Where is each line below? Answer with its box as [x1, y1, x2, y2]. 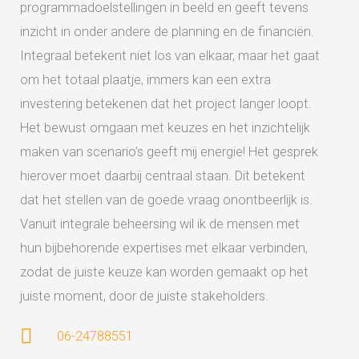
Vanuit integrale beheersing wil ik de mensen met [20, 216, 300, 232]
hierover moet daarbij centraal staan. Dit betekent [20, 168, 305, 184]
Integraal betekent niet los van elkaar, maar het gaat [20, 48, 320, 63]
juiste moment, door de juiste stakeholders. [20, 288, 268, 304]
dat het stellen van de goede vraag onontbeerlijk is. [20, 192, 313, 208]
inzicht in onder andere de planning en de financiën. [20, 24, 314, 39]
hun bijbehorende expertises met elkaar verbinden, [20, 240, 308, 256]
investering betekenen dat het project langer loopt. [20, 96, 312, 111]
